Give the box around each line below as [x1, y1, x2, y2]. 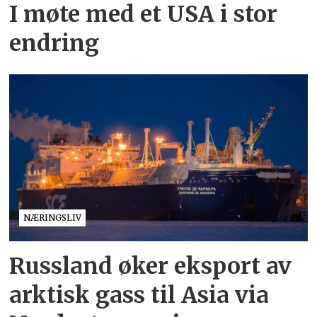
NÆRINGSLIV [23, 212, 82, 223]
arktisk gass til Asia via [9, 280, 270, 309]
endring [9, 29, 100, 58]
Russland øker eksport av [9, 251, 292, 280]
